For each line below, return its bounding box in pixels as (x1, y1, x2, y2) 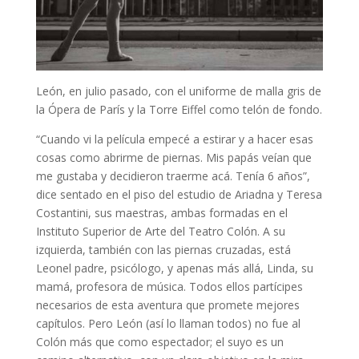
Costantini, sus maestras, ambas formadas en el (35, 205, 288, 220)
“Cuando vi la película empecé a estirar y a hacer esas (35, 131, 313, 147)
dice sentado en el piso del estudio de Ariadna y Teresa (35, 187, 322, 202)
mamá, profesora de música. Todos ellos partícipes (35, 279, 303, 294)
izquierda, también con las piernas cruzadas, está (35, 242, 291, 257)
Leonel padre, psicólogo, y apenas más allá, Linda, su (35, 260, 313, 276)
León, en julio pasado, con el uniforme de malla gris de (35, 83, 321, 99)
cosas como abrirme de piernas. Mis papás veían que (35, 150, 312, 165)
